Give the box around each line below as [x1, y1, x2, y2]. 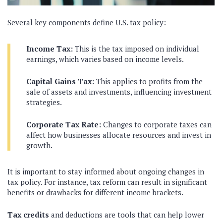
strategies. [26, 97, 62, 107]
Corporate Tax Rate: [26, 119, 101, 129]
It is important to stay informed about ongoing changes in [7, 166, 204, 176]
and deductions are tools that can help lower [49, 210, 204, 220]
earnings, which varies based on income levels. [26, 54, 184, 64]
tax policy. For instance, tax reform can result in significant [7, 177, 207, 187]
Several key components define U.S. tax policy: [7, 17, 166, 27]
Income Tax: [26, 44, 73, 54]
